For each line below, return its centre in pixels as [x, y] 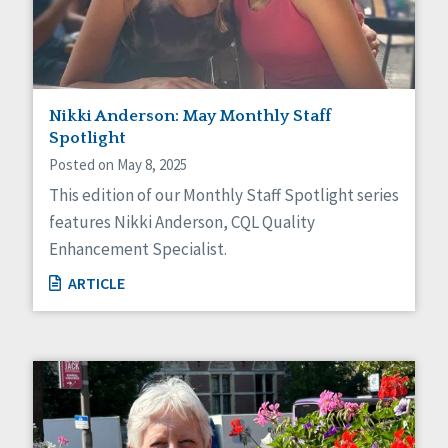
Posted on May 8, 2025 [118, 164]
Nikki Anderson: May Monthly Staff [190, 115]
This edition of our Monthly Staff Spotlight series [224, 194]
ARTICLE [95, 283]
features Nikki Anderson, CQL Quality [182, 221]
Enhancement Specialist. [138, 248]
